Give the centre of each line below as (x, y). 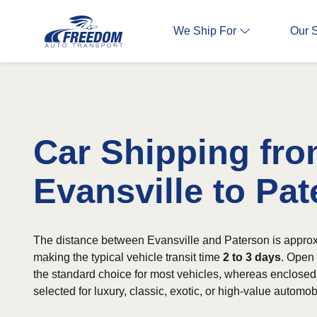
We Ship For (205, 31)
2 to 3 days (252, 257)
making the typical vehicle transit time (128, 257)
